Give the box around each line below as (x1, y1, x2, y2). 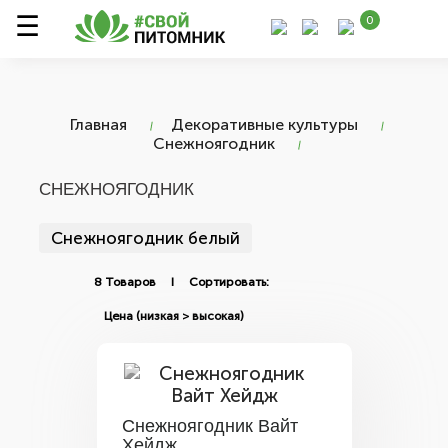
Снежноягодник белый (51, 228, 240, 248)
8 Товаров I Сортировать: (94, 275, 269, 289)
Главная (70, 115, 127, 134)
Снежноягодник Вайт (121, 416, 298, 436)
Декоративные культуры (171, 115, 358, 134)
